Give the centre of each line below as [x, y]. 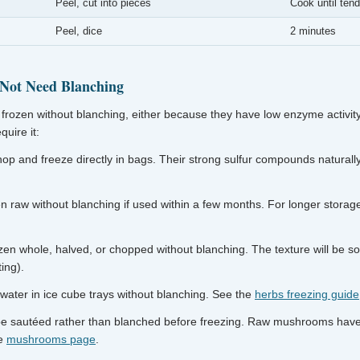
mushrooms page [51, 339]
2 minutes [313, 31]
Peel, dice [79, 31]
